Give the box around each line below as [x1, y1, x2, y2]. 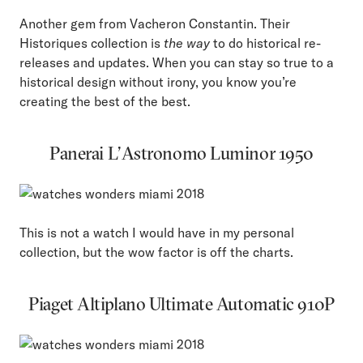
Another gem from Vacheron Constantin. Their [19, 15, 290, 32]
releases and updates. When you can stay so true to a [19, 54, 334, 71]
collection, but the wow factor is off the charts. [19, 244, 293, 261]
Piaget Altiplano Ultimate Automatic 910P [28, 293, 335, 316]
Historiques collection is [19, 35, 164, 52]
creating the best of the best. [19, 93, 190, 110]
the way [164, 35, 210, 52]
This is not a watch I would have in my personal [19, 224, 294, 241]
